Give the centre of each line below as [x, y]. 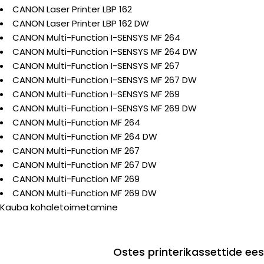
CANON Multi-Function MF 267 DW [85, 164]
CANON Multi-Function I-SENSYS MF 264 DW [105, 51]
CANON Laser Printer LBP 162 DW [81, 23]
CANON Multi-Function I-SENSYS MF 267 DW [105, 80]
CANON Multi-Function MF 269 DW [85, 193]
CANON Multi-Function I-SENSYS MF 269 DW [105, 108]
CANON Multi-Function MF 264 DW [85, 136]
